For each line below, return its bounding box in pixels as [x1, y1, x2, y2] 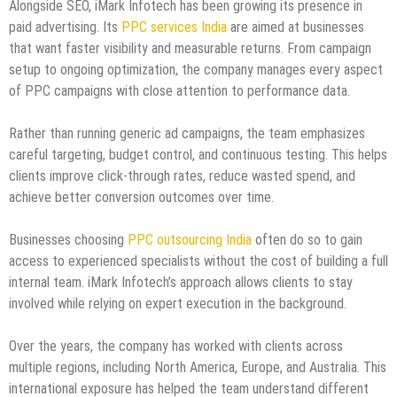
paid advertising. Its [9, 18, 118, 35]
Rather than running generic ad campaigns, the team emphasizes [9, 124, 365, 142]
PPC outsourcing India [124, 230, 252, 248]
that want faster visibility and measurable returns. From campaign [9, 39, 371, 57]
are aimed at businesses [227, 18, 364, 35]
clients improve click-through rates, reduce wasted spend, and [9, 167, 355, 184]
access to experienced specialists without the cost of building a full [9, 252, 388, 269]
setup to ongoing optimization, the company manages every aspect [9, 60, 383, 78]
